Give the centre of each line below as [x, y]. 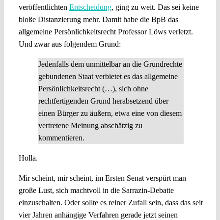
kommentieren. [61, 137]
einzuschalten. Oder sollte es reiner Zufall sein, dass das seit [110, 202]
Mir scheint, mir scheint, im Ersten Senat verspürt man [102, 178]
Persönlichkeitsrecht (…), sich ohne [93, 88]
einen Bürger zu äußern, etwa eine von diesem [110, 113]
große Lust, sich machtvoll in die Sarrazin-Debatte [96, 190]
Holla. [28, 158]
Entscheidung [90, 7]
